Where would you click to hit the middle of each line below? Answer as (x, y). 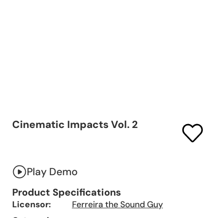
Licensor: (32, 205)
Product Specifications (67, 192)
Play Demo (53, 172)
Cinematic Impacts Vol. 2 (75, 124)
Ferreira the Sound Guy (117, 205)
